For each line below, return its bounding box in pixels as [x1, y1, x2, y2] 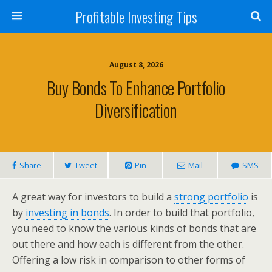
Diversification [95, 97, 177, 123]
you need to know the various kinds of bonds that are [12, 222, 256, 235]
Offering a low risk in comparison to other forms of [12, 253, 245, 267]
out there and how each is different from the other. [12, 237, 244, 251]
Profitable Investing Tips [75, 5, 197, 27]
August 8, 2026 [109, 59, 163, 70]
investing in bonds [25, 206, 109, 219]
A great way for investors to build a [12, 190, 174, 203]
